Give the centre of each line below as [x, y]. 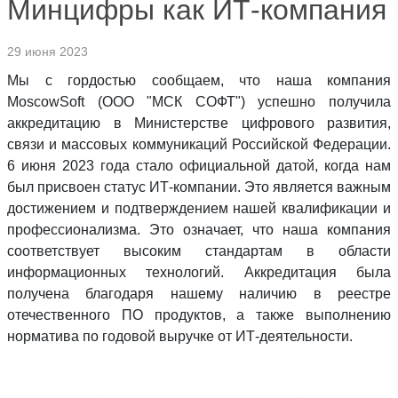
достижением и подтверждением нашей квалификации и [199, 208]
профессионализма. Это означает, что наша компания [199, 230]
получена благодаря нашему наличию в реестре [199, 294]
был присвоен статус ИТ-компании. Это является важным [199, 187]
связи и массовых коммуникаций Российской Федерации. [199, 144]
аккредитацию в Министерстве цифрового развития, [199, 123]
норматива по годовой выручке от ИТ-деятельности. [180, 336]
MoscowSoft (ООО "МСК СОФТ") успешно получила [199, 102]
